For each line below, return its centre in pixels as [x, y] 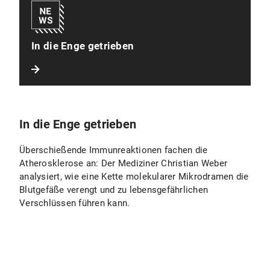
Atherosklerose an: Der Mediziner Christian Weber [123, 163]
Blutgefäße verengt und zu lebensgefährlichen [114, 190]
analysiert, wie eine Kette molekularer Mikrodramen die [134, 177]
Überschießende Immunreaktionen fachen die [114, 150]
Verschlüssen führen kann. [75, 203]
